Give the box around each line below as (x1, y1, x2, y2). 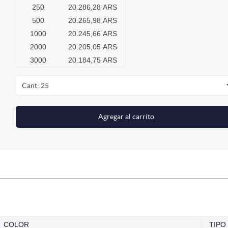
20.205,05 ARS (68, 43, 117, 51)
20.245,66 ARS (68, 30, 117, 38)
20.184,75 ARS (68, 56, 117, 65)
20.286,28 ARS (68, 3, 117, 12)
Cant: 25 (22, 81, 49, 90)
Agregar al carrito (98, 112, 154, 121)
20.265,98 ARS (68, 16, 117, 25)
